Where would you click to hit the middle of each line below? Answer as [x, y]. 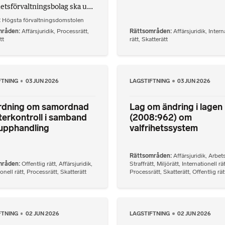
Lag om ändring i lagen [176, 107]
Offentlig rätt [38, 163]
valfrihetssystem [164, 128]
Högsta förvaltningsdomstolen [43, 20]
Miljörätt [168, 163]
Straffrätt [142, 163]
